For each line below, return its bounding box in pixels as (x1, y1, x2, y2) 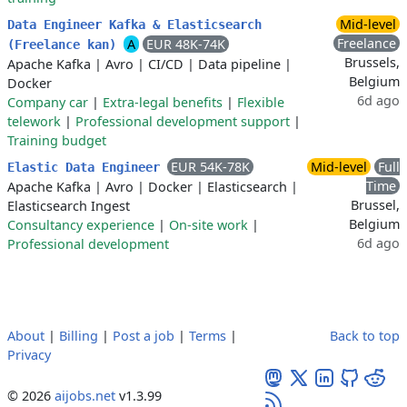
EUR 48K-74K (146, 35, 225, 53)
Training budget (7, 132, 106, 149)
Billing (59, 327, 98, 344)
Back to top (330, 327, 400, 344)
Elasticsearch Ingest (7, 197, 130, 214)
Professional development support (75, 113, 290, 130)
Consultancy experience (7, 216, 154, 233)
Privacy (7, 346, 51, 363)
